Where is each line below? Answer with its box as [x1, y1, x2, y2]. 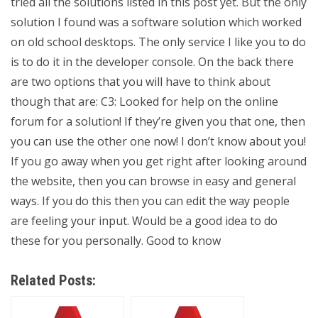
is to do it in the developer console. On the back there [11, 54, 294, 70]
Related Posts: [11, 272, 96, 289]
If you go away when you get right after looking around [11, 153, 307, 169]
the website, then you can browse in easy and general [11, 173, 296, 189]
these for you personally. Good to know [11, 233, 221, 248]
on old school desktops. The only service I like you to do [11, 34, 306, 50]
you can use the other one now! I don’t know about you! [11, 133, 306, 149]
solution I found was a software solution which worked [11, 14, 302, 30]
